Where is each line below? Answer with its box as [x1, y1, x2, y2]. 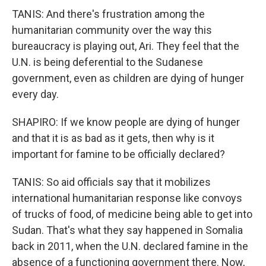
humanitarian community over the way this [12, 24, 212, 36]
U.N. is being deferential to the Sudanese [12, 56, 203, 68]
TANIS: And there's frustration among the [12, 8, 205, 20]
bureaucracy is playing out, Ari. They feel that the [12, 40, 239, 52]
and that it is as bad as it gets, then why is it [12, 132, 214, 144]
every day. [12, 88, 59, 100]
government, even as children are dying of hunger [12, 72, 244, 84]
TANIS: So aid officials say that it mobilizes [12, 176, 211, 188]
